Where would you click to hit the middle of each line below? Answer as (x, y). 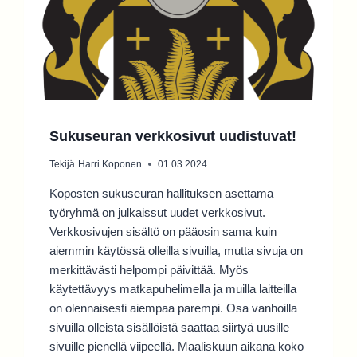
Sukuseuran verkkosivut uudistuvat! (173, 136)
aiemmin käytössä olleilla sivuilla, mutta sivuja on (177, 250)
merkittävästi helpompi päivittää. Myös (149, 269)
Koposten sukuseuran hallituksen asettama (162, 193)
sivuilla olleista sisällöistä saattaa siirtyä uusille (170, 327)
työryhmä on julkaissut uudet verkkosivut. (158, 212)
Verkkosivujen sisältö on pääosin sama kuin (163, 231)
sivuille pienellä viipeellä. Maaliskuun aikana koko (177, 346)
